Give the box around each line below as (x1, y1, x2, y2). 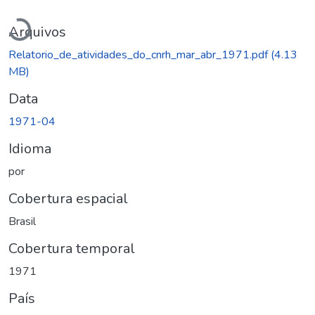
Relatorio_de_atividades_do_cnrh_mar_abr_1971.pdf (8, 46, 271, 63)
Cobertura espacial (8, 188, 128, 208)
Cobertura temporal (8, 238, 135, 258)
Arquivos (8, 22, 66, 41)
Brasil (8, 213, 36, 229)
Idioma (8, 139, 51, 158)
